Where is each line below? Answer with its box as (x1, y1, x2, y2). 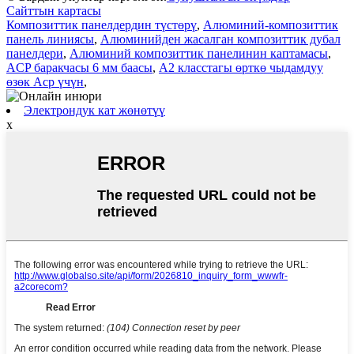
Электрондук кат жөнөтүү (24, 103, 165, 117)
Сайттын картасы (6, 3, 101, 17)
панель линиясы (6, 32, 94, 46)
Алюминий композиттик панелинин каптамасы (70, 46, 328, 60)
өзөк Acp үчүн (6, 74, 84, 88)
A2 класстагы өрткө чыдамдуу (159, 60, 323, 74)
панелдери (6, 46, 63, 60)
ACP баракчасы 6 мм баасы (6, 60, 153, 74)
